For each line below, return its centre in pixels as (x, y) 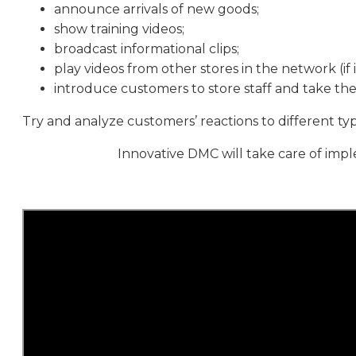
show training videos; (119, 29)
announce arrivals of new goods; (157, 10)
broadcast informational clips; (147, 49)
